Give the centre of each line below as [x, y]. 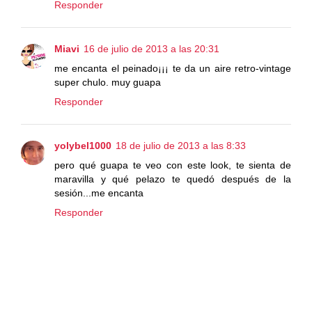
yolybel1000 [83, 145]
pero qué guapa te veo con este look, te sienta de [173, 165]
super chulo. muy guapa [108, 82]
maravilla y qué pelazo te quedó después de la [173, 179]
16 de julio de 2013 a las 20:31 [151, 48]
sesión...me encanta [99, 193]
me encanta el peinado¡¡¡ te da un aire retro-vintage [173, 68]
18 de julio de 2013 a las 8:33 [181, 145]
